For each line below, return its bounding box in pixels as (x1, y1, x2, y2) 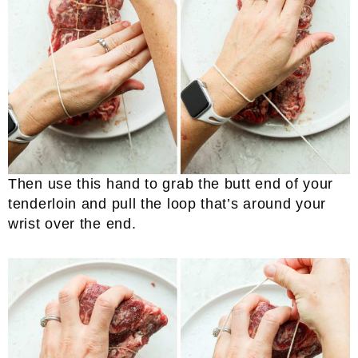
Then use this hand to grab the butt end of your (8, 176, 333, 193)
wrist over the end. (8, 216, 137, 233)
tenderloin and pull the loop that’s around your (8, 196, 326, 213)
